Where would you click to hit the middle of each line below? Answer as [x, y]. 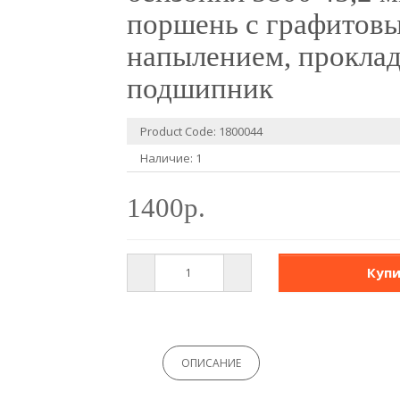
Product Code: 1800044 [201, 131]
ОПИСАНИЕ [211, 363]
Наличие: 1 [171, 158]
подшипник [200, 88]
